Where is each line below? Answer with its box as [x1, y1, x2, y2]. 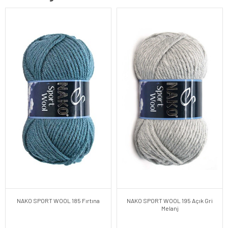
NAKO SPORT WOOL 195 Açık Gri [127, 196, 213, 204]
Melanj [161, 204, 179, 212]
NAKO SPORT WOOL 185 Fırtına [17, 196, 100, 204]
